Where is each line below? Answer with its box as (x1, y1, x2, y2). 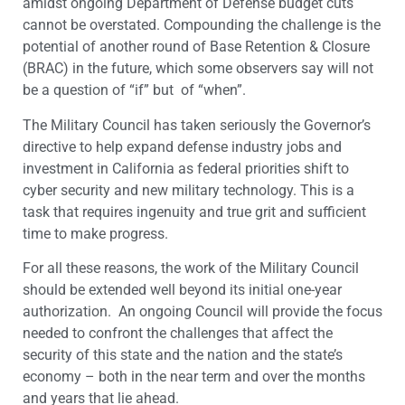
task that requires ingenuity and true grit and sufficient (23, 202, 366, 221)
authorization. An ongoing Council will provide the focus (23, 303, 382, 321)
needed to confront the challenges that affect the (23, 325, 333, 343)
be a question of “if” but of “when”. (23, 81, 246, 99)
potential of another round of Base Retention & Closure (23, 38, 370, 56)
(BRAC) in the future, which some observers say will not (23, 60, 373, 78)
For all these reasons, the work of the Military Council (23, 259, 359, 278)
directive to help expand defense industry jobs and (23, 137, 342, 155)
